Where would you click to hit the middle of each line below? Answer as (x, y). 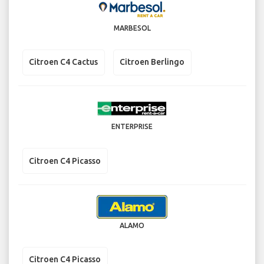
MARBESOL (132, 28)
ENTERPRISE (132, 127)
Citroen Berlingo (152, 62)
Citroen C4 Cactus (63, 62)
